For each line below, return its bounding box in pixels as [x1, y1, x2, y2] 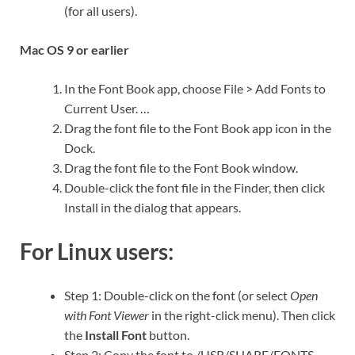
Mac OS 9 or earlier [20, 41, 129, 57]
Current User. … [64, 100, 150, 116]
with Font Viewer [64, 307, 149, 323]
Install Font [85, 327, 147, 343]
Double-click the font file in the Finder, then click [64, 179, 325, 195]
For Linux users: [20, 237, 174, 265]
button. [147, 327, 189, 343]
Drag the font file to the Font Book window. [64, 159, 298, 175]
